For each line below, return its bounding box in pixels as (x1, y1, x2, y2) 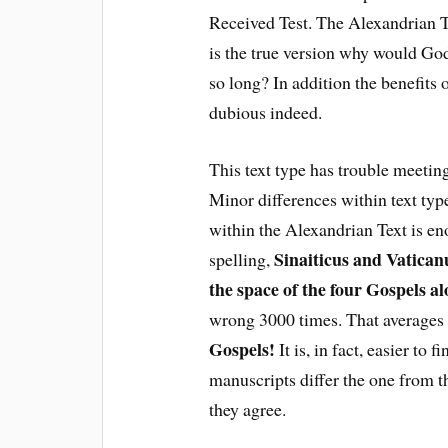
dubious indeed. (209, 99, 323, 124)
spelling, (209, 246, 275, 271)
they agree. (209, 396, 287, 421)
